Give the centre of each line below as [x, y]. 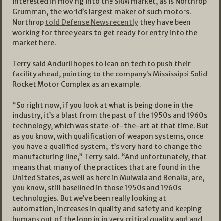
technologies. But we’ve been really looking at [89, 198]
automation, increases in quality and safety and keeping [107, 208]
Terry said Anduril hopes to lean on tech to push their [102, 63]
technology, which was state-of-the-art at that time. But [110, 126]
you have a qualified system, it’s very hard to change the [107, 146]
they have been [165, 22]
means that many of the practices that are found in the [106, 167]
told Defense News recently [92, 22]
